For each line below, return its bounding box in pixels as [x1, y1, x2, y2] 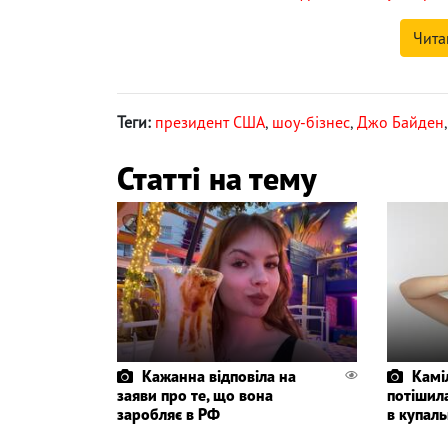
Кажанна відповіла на [142, 366, 296, 387]
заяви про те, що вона [117, 385, 273, 406]
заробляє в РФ [117, 404, 220, 425]
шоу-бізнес [272, 112, 350, 133]
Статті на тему [117, 157, 316, 200]
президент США [155, 112, 265, 133]
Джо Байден [357, 112, 444, 133]
